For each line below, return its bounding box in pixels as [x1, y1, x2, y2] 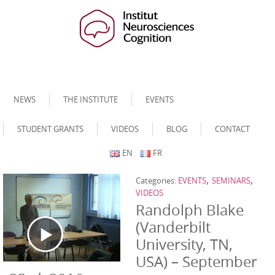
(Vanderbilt [136, 217, 211, 237]
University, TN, [136, 234, 233, 254]
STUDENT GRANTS [17, 123, 83, 134]
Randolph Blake [136, 200, 244, 220]
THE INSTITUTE [63, 94, 118, 105]
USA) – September [136, 252, 257, 271]
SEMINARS [212, 175, 250, 186]
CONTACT [215, 123, 250, 134]
